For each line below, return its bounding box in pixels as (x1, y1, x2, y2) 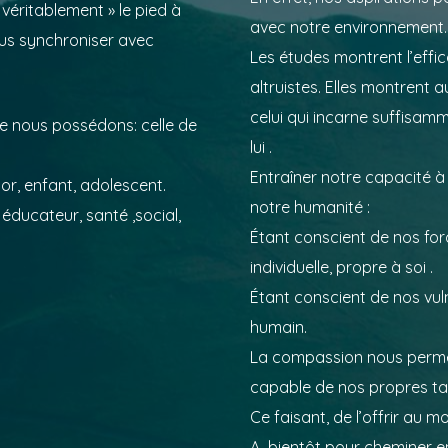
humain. (250, 316, 307, 337)
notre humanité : (250, 196, 370, 217)
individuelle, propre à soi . (250, 256, 433, 277)
